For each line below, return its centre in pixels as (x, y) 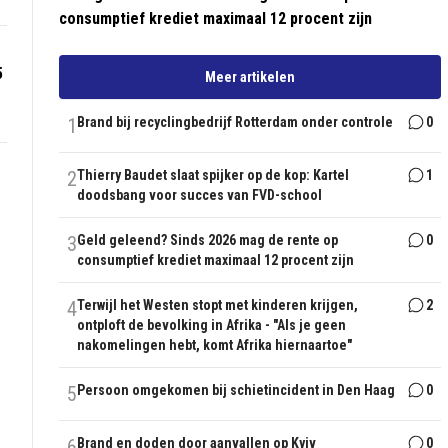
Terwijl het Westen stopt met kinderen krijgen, (218, 305)
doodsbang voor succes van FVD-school (200, 195)
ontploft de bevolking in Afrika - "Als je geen (212, 325)
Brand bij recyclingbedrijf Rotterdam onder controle (235, 122)
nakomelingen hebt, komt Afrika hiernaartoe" (215, 345)
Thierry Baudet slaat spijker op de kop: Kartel (213, 175)
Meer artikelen (250, 77)
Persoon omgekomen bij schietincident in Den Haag (236, 390)
